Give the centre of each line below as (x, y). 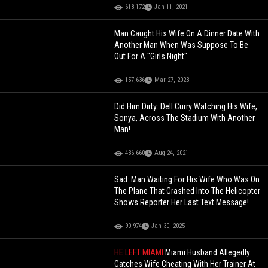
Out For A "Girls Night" (151, 57)
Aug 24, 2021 (172, 153)
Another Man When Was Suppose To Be (182, 45)
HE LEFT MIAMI (140, 253)
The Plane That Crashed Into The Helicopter (188, 191)
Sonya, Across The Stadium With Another (185, 118)
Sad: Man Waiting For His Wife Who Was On (187, 180)
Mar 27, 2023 (172, 80)
